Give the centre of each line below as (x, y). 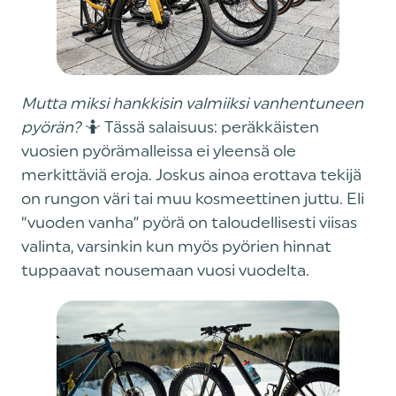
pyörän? (51, 128)
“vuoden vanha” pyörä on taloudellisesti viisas (189, 223)
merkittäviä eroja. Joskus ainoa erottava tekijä (191, 175)
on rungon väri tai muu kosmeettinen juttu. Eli (193, 199)
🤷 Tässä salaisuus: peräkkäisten (200, 128)
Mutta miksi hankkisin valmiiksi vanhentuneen (192, 104)
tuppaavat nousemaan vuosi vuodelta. (165, 271)
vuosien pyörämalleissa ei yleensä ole (159, 152)
